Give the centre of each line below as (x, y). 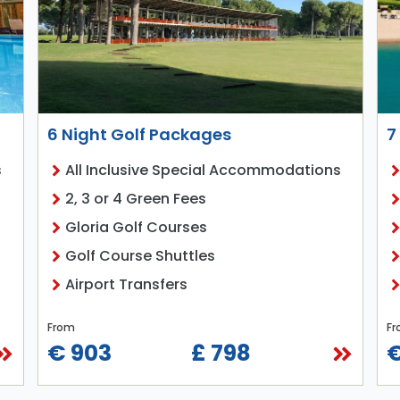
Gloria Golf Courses (136, 228)
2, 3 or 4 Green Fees (135, 199)
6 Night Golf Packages (139, 135)
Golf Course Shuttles (140, 256)
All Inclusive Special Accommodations (203, 171)
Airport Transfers (126, 285)
